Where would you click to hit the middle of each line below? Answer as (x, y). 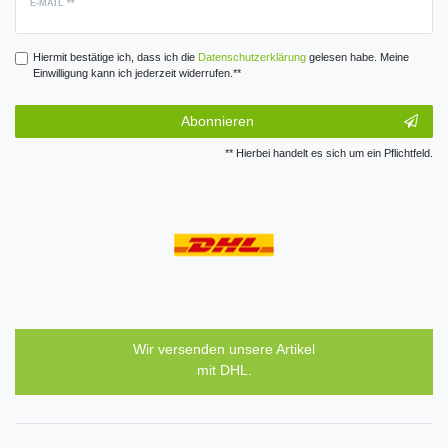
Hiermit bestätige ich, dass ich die (115, 56)
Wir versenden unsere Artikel (224, 348)
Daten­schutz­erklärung (251, 56)
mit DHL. (224, 369)
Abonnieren (217, 121)
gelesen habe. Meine (357, 56)
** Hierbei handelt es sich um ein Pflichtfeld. (329, 153)
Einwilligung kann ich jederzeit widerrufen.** (136, 72)
